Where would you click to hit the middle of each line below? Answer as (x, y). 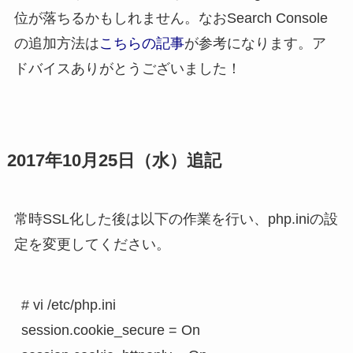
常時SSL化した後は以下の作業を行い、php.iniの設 (176, 219)
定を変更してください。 (92, 244)
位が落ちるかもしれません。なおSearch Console (171, 18)
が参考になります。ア (255, 43)
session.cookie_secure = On (110, 330)
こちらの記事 (141, 43)
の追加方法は (56, 43)
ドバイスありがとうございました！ (127, 68)
